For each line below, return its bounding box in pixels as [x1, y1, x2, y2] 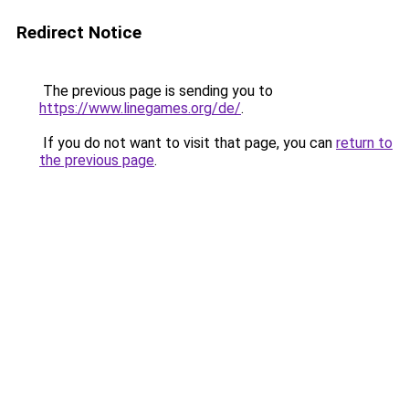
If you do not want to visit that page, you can [39, 134, 336, 152]
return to [336, 134, 393, 152]
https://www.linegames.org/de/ [39, 100, 241, 117]
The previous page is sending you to [39, 82, 273, 100]
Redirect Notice [16, 22, 142, 43]
